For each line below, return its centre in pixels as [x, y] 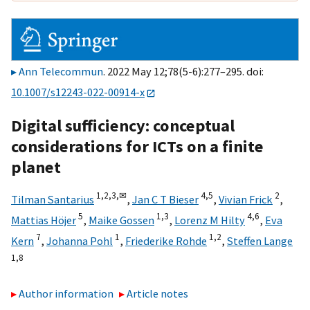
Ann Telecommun [61, 72]
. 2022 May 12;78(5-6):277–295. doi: [183, 72]
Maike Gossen [121, 220]
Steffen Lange [260, 240]
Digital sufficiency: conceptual [123, 125]
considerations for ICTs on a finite [137, 146]
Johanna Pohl [80, 240]
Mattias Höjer [44, 220]
